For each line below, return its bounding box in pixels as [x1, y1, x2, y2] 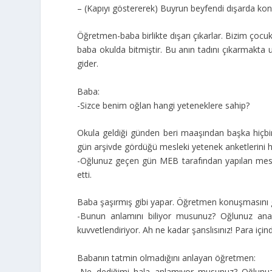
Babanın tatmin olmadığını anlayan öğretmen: [77, 251, 256, 263]
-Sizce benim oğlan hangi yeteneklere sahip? [77, 99, 250, 111]
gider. [77, 58, 99, 70]
